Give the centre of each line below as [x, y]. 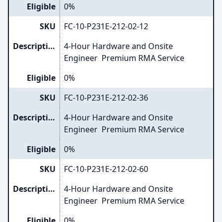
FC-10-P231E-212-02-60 [106, 169]
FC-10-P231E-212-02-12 [106, 26]
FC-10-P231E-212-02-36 [106, 98]
